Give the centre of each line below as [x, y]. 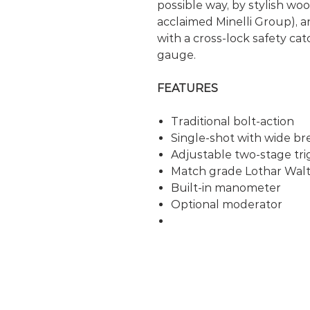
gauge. [176, 55]
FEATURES [187, 88]
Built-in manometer [226, 188]
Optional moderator [226, 204]
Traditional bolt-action [232, 121]
